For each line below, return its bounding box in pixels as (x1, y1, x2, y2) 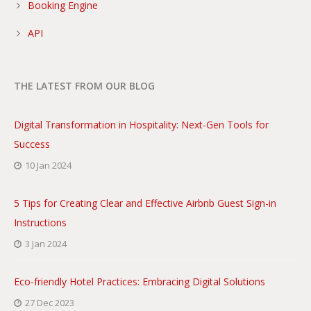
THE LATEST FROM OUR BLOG (14, 78, 155, 92)
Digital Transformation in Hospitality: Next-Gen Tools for (14, 117, 269, 131)
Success (14, 137, 50, 151)
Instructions (14, 215, 67, 229)
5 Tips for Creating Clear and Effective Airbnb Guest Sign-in (14, 196, 276, 210)
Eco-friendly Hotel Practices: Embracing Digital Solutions (14, 274, 265, 288)
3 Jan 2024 (23, 237, 67, 250)
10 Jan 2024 (23, 158, 72, 171)
